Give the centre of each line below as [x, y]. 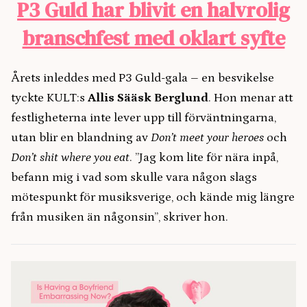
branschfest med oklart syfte [153, 38]
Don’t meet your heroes [209, 138]
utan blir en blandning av [81, 138]
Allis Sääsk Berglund [148, 98]
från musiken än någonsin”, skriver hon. [120, 218]
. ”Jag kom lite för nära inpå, [204, 158]
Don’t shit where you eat [70, 158]
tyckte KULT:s [49, 98]
